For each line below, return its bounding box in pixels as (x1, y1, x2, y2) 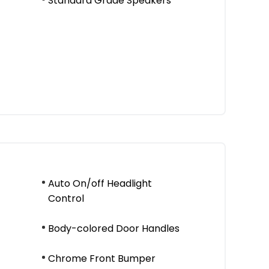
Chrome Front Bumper (48, 252, 156, 265)
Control (48, 192, 84, 205)
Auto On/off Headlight (48, 177, 152, 190)
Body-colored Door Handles (48, 222, 180, 235)
